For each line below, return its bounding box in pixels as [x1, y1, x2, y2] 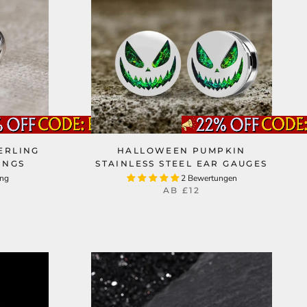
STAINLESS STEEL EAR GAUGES [95, 158, 268, 169]
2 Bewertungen [180, 173, 237, 184]
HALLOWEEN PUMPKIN [117, 145, 246, 156]
